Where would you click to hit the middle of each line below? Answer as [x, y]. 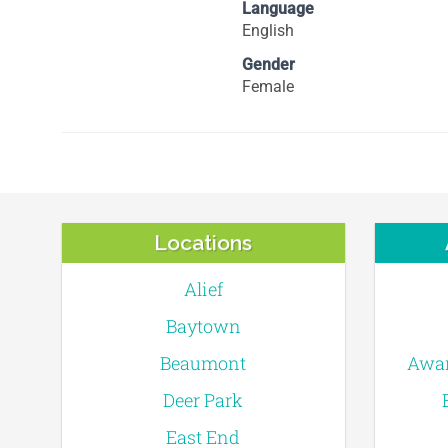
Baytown [203, 326]
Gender [268, 64]
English [268, 30]
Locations [203, 243]
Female [268, 86]
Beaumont [203, 363]
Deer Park [203, 400]
